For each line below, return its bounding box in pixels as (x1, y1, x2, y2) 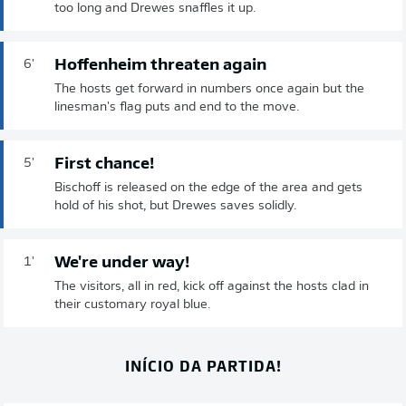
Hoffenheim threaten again (54, 56, 266, 74)
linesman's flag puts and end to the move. (54, 100, 299, 114)
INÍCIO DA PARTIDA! (124, 353, 282, 376)
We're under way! (54, 254, 189, 272)
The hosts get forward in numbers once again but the (54, 82, 364, 96)
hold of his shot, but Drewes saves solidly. (54, 198, 296, 213)
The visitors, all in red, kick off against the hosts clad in (54, 279, 369, 294)
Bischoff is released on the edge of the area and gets (54, 180, 362, 195)
